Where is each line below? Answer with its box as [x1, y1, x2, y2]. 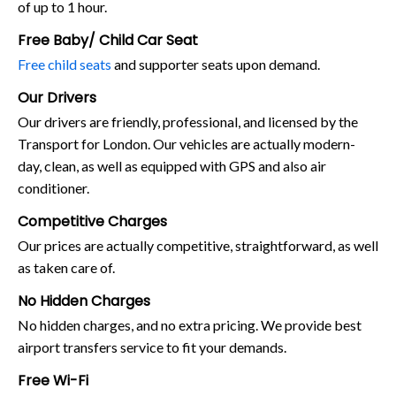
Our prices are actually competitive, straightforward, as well [18, 236, 378, 254]
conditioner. [18, 179, 89, 196]
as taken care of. [18, 258, 115, 276]
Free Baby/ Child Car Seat [18, 29, 198, 50]
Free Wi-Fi [18, 369, 88, 391]
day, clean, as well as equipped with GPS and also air [18, 156, 326, 174]
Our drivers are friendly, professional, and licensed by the [18, 112, 358, 130]
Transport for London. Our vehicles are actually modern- [18, 134, 355, 152]
